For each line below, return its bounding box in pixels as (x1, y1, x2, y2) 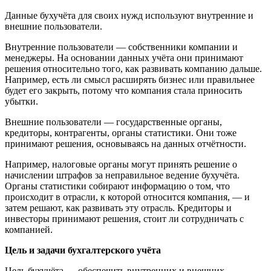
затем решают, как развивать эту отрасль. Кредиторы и (5, 203, 232, 214)
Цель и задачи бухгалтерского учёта (5, 245, 161, 256)
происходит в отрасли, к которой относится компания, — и (5, 192, 250, 203)
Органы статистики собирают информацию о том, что (5, 181, 230, 192)
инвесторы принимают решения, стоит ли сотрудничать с (5, 214, 244, 224)
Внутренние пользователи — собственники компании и (5, 42, 238, 53)
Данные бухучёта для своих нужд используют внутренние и (5, 10, 253, 21)
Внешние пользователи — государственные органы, (5, 117, 222, 128)
